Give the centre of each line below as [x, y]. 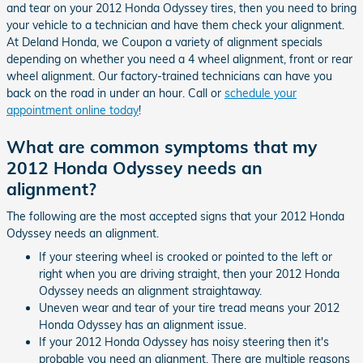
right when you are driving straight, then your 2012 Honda [189, 273]
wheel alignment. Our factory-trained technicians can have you [169, 76]
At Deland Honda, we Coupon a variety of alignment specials [164, 42]
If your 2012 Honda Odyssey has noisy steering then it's [184, 342]
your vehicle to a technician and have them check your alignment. [175, 25]
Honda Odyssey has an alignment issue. [143, 325]
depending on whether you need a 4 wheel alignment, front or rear [179, 59]
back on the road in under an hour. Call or [115, 93]
